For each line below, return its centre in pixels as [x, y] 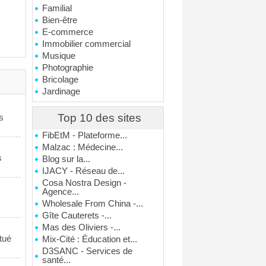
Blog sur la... [66, 159]
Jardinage [61, 91]
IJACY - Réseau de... [84, 171]
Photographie [68, 68]
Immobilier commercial [87, 44]
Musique [59, 56]
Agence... [61, 192]
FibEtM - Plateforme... [85, 135]
